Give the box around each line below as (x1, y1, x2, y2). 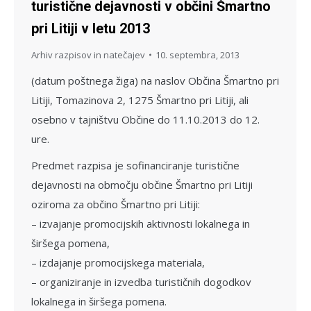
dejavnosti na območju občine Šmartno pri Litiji (31, 177, 253, 192)
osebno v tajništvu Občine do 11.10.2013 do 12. (31, 112, 260, 126)
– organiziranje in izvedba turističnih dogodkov (31, 274, 251, 289)
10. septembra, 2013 (155, 48, 239, 61)
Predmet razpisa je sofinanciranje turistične (31, 158, 239, 172)
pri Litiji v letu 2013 (31, 19, 150, 37)
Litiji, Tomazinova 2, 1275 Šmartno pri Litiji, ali (31, 92, 249, 107)
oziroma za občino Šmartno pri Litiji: (31, 196, 200, 211)
